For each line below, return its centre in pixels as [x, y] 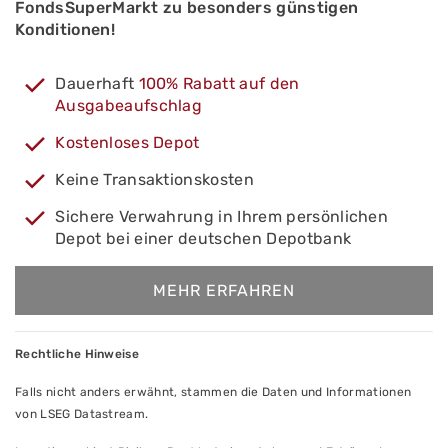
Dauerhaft [97, 83]
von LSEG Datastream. [82, 414]
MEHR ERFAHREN [224, 290]
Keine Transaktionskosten [155, 179]
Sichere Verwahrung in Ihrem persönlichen [222, 216]
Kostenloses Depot [127, 142]
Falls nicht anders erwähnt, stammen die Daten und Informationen [213, 392]
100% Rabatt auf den [219, 83]
